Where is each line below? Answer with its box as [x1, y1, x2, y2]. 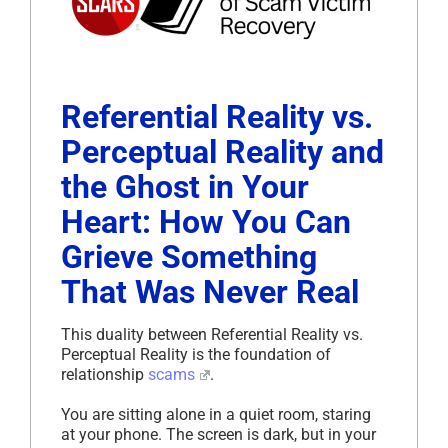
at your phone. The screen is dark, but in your [61, 425, 376, 445]
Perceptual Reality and [61, 133, 384, 172]
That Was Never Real [61, 273, 359, 312]
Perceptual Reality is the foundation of [61, 345, 331, 365]
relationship [61, 365, 148, 385]
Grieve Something [61, 238, 317, 277]
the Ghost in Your [61, 168, 309, 207]
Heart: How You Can [61, 203, 351, 242]
